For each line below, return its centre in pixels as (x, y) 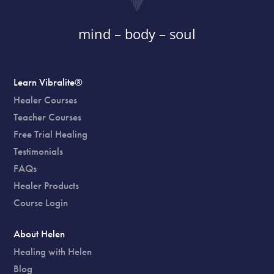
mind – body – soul (137, 33)
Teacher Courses (48, 117)
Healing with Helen (53, 251)
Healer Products (46, 185)
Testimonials (39, 151)
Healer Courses (46, 99)
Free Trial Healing (51, 134)
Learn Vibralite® (48, 82)
